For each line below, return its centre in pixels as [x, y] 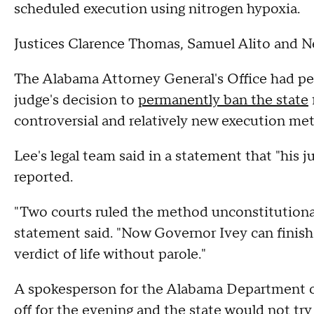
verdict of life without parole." [110, 254]
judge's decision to [76, 100]
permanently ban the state [223, 100]
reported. [45, 177]
